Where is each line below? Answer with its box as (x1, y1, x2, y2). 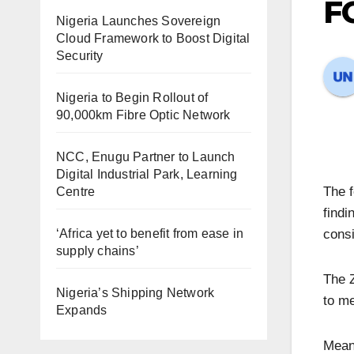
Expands (56, 303, 107, 317)
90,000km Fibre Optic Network (56, 108, 231, 122)
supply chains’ (56, 244, 139, 258)
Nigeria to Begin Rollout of (56, 91, 209, 104)
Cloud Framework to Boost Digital (56, 32, 250, 45)
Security (56, 49, 110, 62)
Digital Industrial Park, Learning (56, 168, 238, 181)
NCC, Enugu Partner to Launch (56, 150, 235, 164)
